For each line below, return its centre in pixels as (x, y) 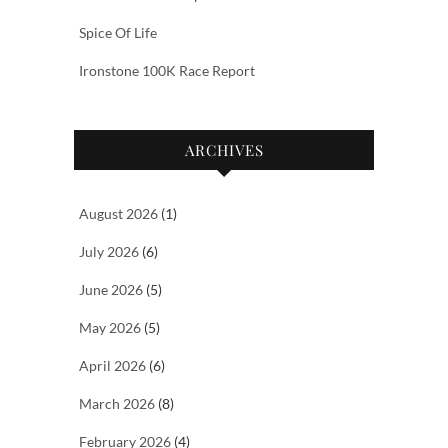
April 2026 (112, 366)
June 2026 (111, 290)
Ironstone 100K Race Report (167, 71)
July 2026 (109, 252)
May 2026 (110, 328)
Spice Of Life (118, 33)
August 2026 (118, 214)
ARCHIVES (224, 150)
